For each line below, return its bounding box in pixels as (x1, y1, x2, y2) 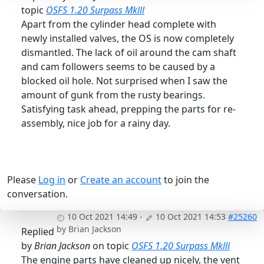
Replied (21, 225, 54, 239)
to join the (161, 173, 209, 187)
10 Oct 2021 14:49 (67, 211, 137, 223)
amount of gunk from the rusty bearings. (21, 88, 205, 102)
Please (7, 173, 38, 187)
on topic (90, 239, 131, 253)
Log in (38, 173, 65, 187)
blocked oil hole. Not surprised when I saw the (21, 74, 227, 88)
